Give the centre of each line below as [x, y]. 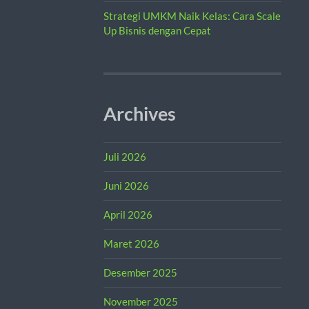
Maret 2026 [131, 243]
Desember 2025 [140, 272]
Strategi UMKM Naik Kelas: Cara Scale [192, 16]
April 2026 [128, 214]
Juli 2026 [124, 156]
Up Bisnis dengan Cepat [157, 30]
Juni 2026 [126, 185]
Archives [139, 113]
